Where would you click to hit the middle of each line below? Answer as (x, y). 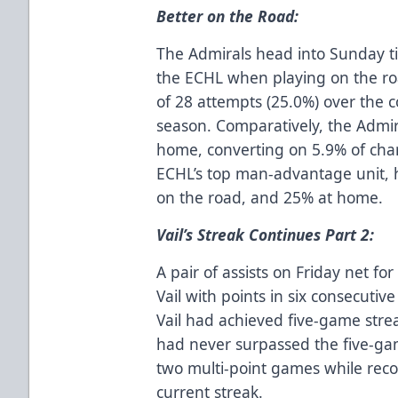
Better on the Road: (228, 16)
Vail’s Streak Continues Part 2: (266, 234)
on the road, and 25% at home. (270, 197)
